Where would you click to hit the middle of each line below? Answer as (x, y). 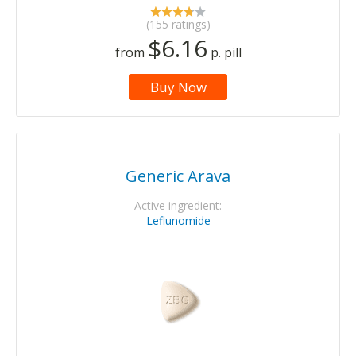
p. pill (224, 52)
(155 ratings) (178, 24)
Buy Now (178, 87)
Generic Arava (178, 176)
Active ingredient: (178, 205)
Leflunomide (178, 220)
